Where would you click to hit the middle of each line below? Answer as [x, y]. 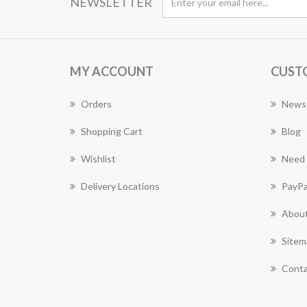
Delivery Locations [120, 186]
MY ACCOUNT [112, 71]
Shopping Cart [112, 131]
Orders [96, 104]
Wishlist [98, 159]
